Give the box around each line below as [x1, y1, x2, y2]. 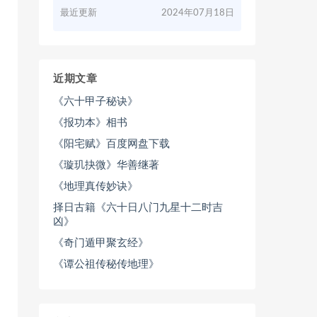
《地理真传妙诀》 [53, 181, 138, 192]
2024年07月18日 [161, 8, 234, 18]
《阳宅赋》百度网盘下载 [53, 139, 170, 149]
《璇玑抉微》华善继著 [53, 160, 159, 171]
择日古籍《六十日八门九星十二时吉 [53, 202, 223, 213]
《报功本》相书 [53, 117, 127, 128]
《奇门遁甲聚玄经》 [53, 238, 149, 248]
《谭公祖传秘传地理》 [53, 259, 159, 270]
